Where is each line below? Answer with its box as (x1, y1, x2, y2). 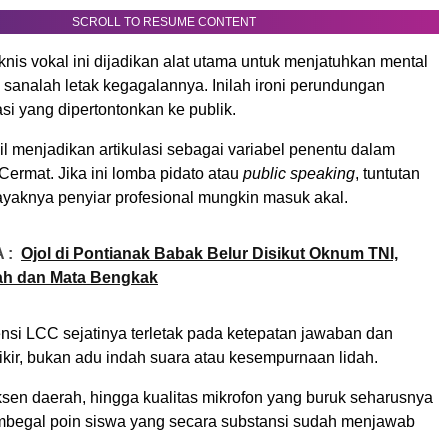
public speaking (243, 164, 355, 182)
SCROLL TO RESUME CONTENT (72, 14, 256, 29)
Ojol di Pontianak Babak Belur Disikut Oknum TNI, (21, 244, 398, 262)
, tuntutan (355, 164, 420, 182)
